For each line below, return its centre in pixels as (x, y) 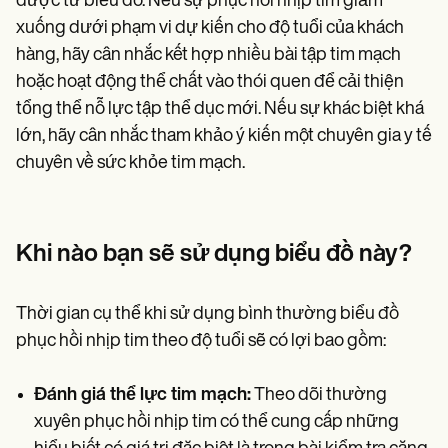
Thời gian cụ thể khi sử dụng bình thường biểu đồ (207, 315)
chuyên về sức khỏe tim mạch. (130, 164)
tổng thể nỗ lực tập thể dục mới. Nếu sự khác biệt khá (220, 110)
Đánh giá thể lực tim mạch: (142, 396)
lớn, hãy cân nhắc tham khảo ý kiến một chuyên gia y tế (224, 137)
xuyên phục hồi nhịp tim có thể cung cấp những (216, 423)
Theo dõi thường (319, 396)
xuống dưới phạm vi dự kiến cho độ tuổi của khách (210, 29)
